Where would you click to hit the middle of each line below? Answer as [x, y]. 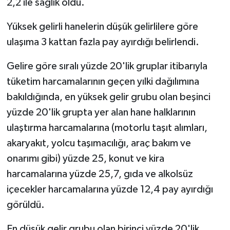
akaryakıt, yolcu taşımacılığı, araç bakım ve [99, 143]
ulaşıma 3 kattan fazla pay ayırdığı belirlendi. [103, 42]
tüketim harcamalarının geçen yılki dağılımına [103, 81]
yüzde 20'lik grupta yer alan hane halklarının [101, 112]
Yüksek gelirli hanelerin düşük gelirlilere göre [102, 26]
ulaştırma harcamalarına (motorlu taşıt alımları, [107, 128]
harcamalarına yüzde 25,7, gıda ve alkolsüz [100, 174]
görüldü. [25, 205]
